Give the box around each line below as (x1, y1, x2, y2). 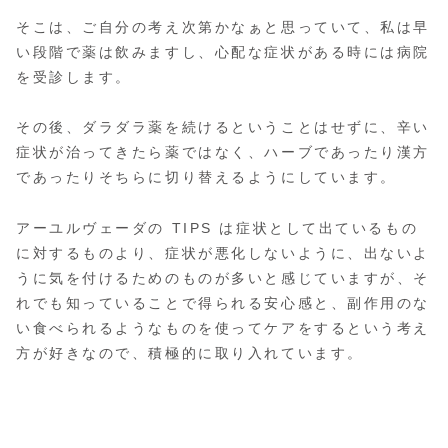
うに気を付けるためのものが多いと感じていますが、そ (16, 269, 430, 286)
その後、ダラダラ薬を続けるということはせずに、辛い (16, 119, 430, 136)
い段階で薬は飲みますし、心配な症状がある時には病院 (16, 44, 430, 61)
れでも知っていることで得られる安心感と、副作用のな (16, 294, 430, 311)
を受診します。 (16, 69, 132, 86)
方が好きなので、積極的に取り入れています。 (16, 344, 364, 361)
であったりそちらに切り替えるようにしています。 (16, 169, 397, 186)
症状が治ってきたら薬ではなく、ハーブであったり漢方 (16, 144, 430, 161)
